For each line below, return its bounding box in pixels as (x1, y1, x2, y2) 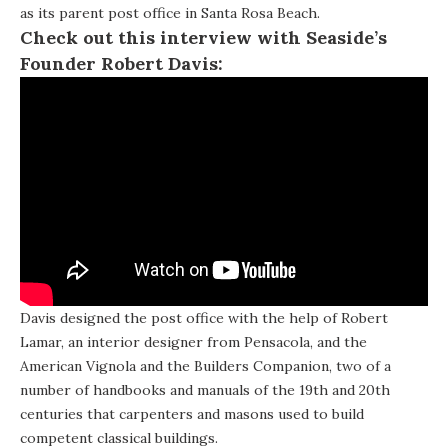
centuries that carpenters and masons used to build (20, 405, 364, 424)
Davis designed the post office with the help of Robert (20, 309, 388, 328)
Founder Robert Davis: (20, 51, 223, 75)
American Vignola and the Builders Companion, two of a (20, 357, 391, 376)
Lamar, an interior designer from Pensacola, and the (20, 333, 367, 352)
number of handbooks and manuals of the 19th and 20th (20, 381, 390, 400)
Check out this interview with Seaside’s (20, 25, 387, 49)
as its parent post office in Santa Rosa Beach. (20, 3, 320, 22)
